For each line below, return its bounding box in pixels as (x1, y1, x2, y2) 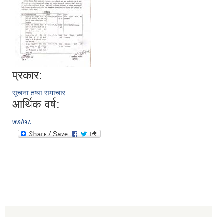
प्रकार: (12, 68, 42, 82)
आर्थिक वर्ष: (12, 97, 60, 111)
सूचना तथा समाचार (12, 89, 65, 97)
